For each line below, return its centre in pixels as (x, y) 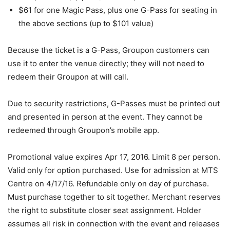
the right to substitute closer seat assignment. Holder (104, 210)
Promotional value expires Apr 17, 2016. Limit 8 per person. (114, 157)
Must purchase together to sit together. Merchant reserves (114, 197)
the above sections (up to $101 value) (86, 23)
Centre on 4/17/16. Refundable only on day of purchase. (108, 183)
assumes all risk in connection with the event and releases (114, 223)
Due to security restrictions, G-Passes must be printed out (114, 103)
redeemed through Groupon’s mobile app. (83, 130)
